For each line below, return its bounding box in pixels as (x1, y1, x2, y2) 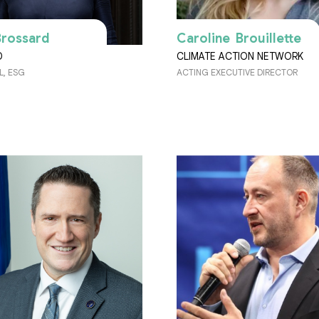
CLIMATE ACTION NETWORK (177, 50, 303, 63)
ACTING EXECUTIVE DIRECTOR (177, 67, 298, 78)
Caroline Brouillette (177, 31, 301, 47)
